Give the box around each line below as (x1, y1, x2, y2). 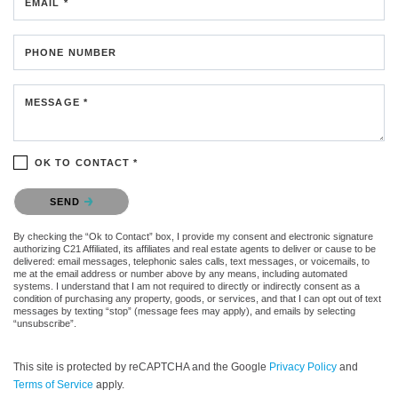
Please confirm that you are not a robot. (13, 184, 218, 198)
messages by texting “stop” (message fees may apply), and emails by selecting (13, 305, 355, 316)
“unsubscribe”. (13, 317, 76, 329)
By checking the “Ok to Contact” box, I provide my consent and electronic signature (13, 230, 373, 242)
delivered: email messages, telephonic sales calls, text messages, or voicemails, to (13, 255, 370, 267)
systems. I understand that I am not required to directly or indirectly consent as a (13, 280, 360, 291)
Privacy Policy (269, 360, 337, 373)
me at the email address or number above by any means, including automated (13, 267, 347, 279)
